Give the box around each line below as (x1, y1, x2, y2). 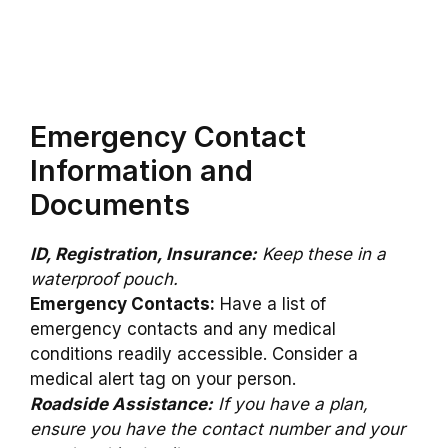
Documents (30, 187, 190, 223)
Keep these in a (257, 244, 386, 265)
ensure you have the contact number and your (30, 419, 405, 440)
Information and (30, 153, 253, 189)
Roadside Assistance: (30, 394, 213, 415)
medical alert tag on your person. (30, 369, 296, 390)
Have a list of (215, 294, 326, 315)
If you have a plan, (213, 394, 368, 415)
